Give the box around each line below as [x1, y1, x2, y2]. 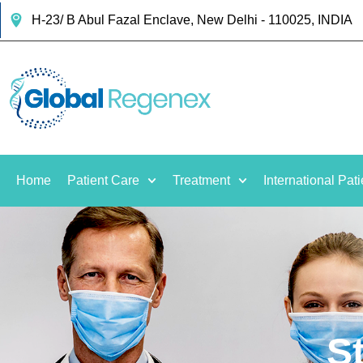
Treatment [173, 173, 231, 187]
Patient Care [67, 173, 139, 187]
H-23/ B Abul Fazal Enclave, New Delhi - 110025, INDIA [31, 13, 352, 27]
